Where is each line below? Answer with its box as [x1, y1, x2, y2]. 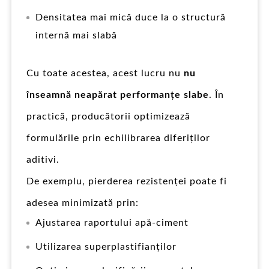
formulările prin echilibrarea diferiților [26, 133, 210, 143]
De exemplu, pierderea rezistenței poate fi [26, 176, 227, 186]
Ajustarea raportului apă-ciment [35, 217, 189, 228]
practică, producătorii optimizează [26, 111, 190, 121]
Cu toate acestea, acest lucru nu [26, 68, 184, 78]
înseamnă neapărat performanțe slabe [26, 89, 209, 100]
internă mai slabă [35, 30, 117, 40]
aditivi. [26, 154, 59, 165]
